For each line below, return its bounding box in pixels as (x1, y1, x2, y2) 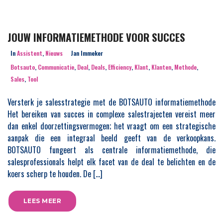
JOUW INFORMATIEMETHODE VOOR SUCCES (7, 29, 185, 45)
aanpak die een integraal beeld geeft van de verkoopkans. (7, 132, 216, 144)
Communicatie (38, 63, 74, 71)
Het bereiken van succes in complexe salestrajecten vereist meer (7, 108, 216, 120)
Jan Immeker (71, 49, 103, 57)
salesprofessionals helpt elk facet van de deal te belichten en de (7, 156, 216, 168)
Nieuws (45, 49, 63, 57)
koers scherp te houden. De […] (7, 168, 103, 180)
